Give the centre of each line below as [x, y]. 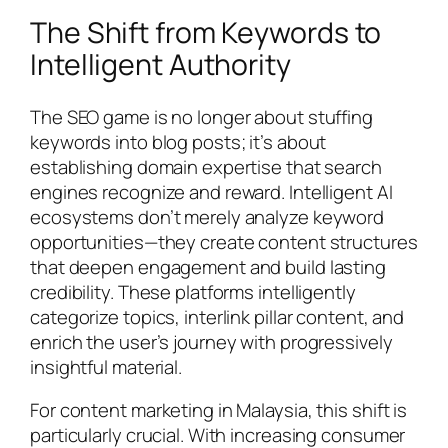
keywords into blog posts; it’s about [178, 141]
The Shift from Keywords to [206, 33]
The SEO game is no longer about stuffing [201, 116]
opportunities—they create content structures [224, 241]
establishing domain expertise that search [206, 166]
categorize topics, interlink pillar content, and [217, 316]
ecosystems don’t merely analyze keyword [207, 216]
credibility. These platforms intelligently [193, 291]
